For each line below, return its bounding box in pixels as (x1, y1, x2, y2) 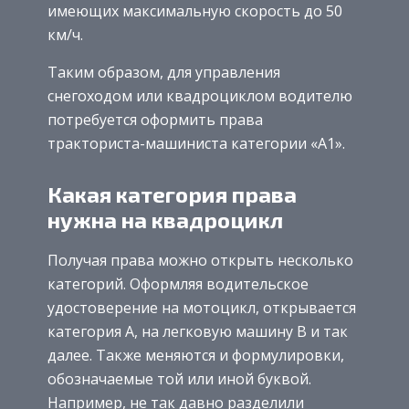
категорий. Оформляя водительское (47, 273, 309, 294)
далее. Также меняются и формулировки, (47, 344, 344, 365)
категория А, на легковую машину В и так (47, 320, 348, 341)
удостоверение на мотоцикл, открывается (47, 297, 356, 318)
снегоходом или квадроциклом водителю (47, 85, 352, 106)
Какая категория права (47, 180, 297, 207)
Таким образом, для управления (47, 61, 280, 82)
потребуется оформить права (47, 109, 263, 130)
